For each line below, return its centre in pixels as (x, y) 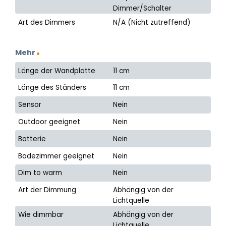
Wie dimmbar (41, 214)
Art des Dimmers (47, 22)
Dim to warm (40, 173)
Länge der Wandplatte (57, 71)
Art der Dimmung (47, 190)
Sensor (30, 105)
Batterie (32, 139)
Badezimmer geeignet (56, 156)
